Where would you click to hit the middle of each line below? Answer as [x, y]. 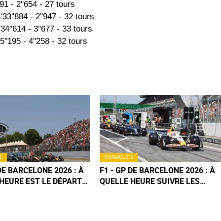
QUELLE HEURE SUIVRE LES [150, 181]
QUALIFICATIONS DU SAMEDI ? [156, 192]
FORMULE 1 [119, 157]
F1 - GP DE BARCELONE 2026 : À [158, 170]
